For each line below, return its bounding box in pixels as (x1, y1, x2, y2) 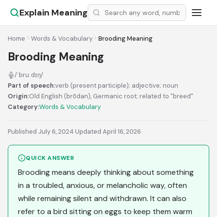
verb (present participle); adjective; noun (55, 81, 178, 90)
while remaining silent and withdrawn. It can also (18, 193, 186, 203)
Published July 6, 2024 (8, 127, 74, 136)
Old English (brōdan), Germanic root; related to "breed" (29, 92, 193, 100)
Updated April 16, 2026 (75, 127, 141, 136)
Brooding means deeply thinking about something (18, 167, 194, 177)
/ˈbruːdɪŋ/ (15, 71, 43, 79)
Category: (8, 103, 39, 111)
